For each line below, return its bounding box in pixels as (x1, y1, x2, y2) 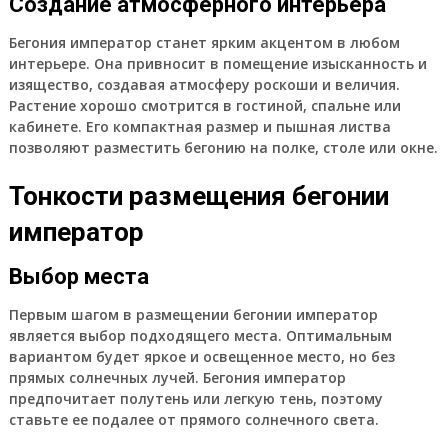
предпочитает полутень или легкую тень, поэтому (8, 388, 383, 408)
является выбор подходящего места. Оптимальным (8, 325, 392, 345)
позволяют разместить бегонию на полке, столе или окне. (8, 137, 438, 157)
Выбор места (8, 263, 149, 289)
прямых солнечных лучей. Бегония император (8, 367, 346, 387)
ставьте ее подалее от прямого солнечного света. (8, 409, 379, 429)
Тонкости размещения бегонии (8, 180, 389, 211)
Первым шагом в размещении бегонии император (8, 304, 378, 324)
